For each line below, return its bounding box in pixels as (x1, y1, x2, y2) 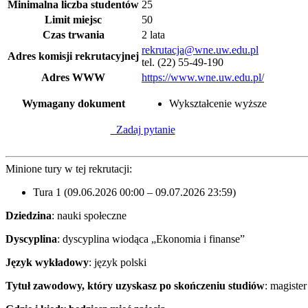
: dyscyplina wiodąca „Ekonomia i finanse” (57, 232, 245, 245)
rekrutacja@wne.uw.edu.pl (142, 43, 258, 56)
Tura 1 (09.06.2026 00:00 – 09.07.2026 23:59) (33, 186, 236, 198)
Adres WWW (41, 71, 105, 83)
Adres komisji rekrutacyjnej (8, 49, 139, 62)
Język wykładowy (5, 256, 89, 268)
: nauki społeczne (52, 209, 126, 221)
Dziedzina (5, 209, 52, 221)
